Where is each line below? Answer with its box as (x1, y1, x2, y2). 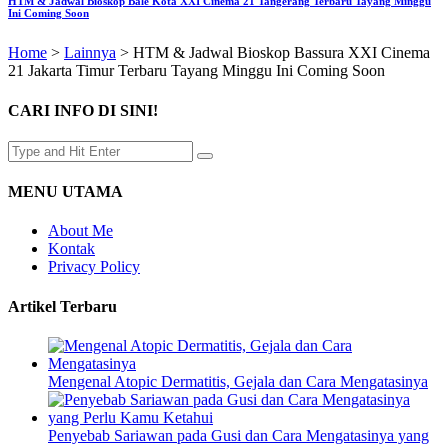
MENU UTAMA (8, 183, 123, 201)
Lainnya (64, 44, 116, 62)
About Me (48, 222, 113, 240)
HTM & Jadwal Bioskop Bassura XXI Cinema (133, 44, 430, 62)
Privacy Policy (48, 258, 140, 276)
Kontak (48, 240, 95, 258)
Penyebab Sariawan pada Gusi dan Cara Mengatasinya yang (48, 427, 429, 444)
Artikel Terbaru (8, 297, 117, 315)
